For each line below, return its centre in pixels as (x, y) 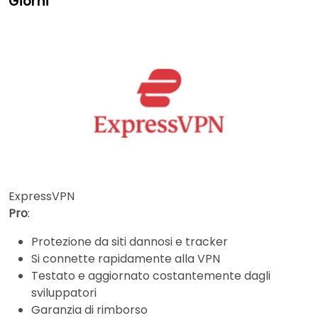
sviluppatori (64, 292)
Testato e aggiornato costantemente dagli (151, 275)
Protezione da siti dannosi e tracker (130, 241)
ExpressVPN (42, 196)
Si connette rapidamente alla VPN (126, 258)
